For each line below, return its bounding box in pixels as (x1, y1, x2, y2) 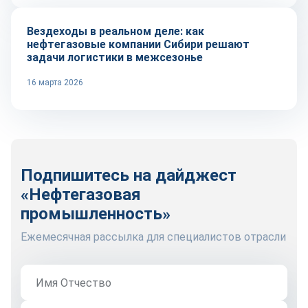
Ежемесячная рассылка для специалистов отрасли (21, 230, 286, 244)
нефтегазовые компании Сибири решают (27, 38, 250, 52)
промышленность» (21, 204, 170, 224)
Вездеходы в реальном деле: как (27, 25, 204, 38)
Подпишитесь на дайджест (21, 166, 236, 186)
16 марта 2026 (27, 78, 83, 88)
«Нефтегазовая (21, 185, 141, 205)
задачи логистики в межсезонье (27, 51, 203, 65)
